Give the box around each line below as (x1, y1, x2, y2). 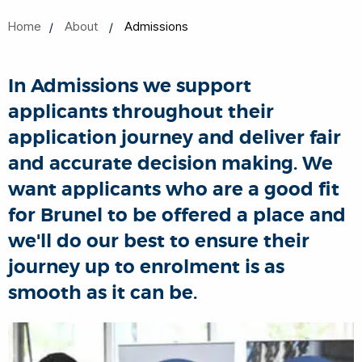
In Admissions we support (8, 74, 251, 98)
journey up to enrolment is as (8, 255, 284, 279)
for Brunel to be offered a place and (8, 204, 346, 227)
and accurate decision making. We (8, 152, 333, 175)
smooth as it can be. (8, 281, 197, 305)
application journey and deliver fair (8, 126, 341, 149)
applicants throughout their (8, 100, 274, 124)
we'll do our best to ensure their (8, 229, 309, 253)
